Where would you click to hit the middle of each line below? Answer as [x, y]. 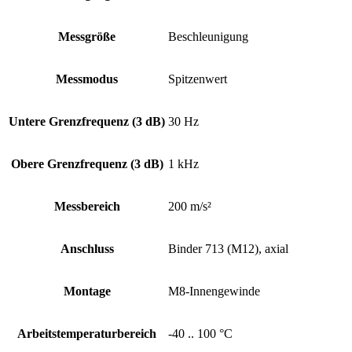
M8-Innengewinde [214, 291]
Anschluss [87, 249]
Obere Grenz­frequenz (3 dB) [87, 164]
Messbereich [87, 207]
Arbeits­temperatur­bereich [87, 334]
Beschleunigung [208, 37]
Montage [87, 291]
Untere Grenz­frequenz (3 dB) [87, 122]
